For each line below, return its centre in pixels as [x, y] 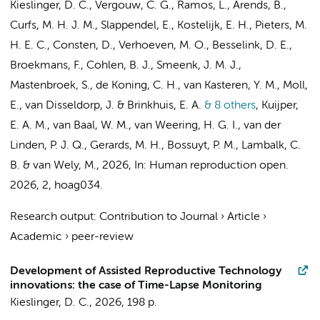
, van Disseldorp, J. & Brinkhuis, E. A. [110, 106]
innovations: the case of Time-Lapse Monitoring [136, 286]
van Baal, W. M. [91, 126]
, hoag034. [76, 186]
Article [244, 217]
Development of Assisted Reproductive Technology [146, 271]
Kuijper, [280, 106]
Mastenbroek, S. [50, 86]
